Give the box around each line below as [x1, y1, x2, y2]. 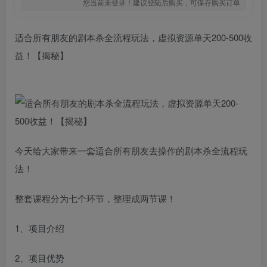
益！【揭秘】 [15, 49, 69, 61]
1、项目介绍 [15, 222, 64, 234]
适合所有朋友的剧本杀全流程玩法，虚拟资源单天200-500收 [15, 31, 252, 44]
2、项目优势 [15, 252, 64, 264]
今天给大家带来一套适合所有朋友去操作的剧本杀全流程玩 [15, 144, 247, 157]
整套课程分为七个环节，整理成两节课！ [15, 192, 176, 204]
